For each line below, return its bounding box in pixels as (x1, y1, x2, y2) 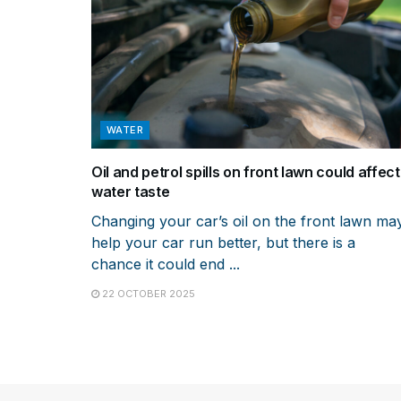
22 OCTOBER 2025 (99, 286, 195, 300)
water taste (91, 182, 170, 200)
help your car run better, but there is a (91, 233, 355, 252)
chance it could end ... (91, 254, 240, 273)
